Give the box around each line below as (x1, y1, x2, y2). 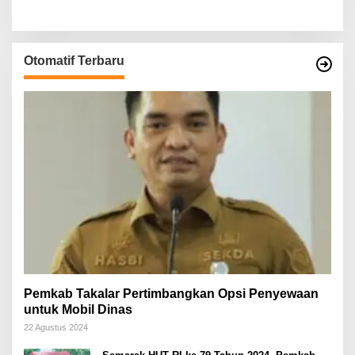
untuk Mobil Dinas (24, 302, 132, 316)
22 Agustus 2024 (24, 322, 88, 332)
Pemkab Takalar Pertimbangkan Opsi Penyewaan (24, 286, 319, 300)
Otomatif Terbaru (24, 54, 124, 68)
